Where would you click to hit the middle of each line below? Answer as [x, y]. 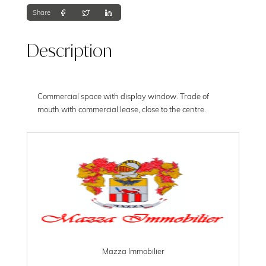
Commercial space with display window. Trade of [123, 96]
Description [69, 50]
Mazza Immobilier [133, 251]
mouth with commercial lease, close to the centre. [121, 109]
